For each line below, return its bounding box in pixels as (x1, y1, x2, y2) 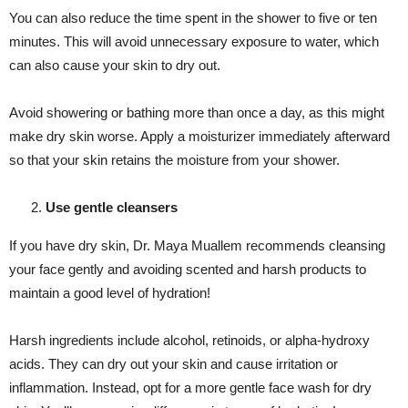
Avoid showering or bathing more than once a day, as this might (9, 105, 384, 121)
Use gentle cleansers (46, 199, 178, 216)
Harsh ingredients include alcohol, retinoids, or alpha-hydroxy (9, 332, 370, 349)
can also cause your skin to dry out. (9, 57, 224, 74)
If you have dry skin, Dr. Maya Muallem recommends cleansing (9, 238, 385, 254)
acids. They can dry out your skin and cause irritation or (9, 356, 338, 372)
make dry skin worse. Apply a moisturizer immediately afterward (9, 128, 390, 145)
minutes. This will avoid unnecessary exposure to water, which (9, 34, 379, 50)
